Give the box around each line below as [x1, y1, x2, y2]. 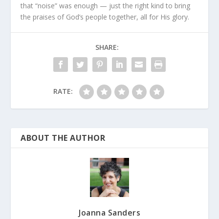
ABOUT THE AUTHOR [21, 132, 106, 143]
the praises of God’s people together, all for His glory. [21, 12, 190, 22]
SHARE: [95, 42, 119, 52]
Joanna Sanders [79, 207, 140, 218]
